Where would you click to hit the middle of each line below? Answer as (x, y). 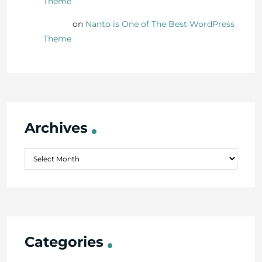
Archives (56, 128)
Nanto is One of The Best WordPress (160, 24)
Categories (64, 242)
